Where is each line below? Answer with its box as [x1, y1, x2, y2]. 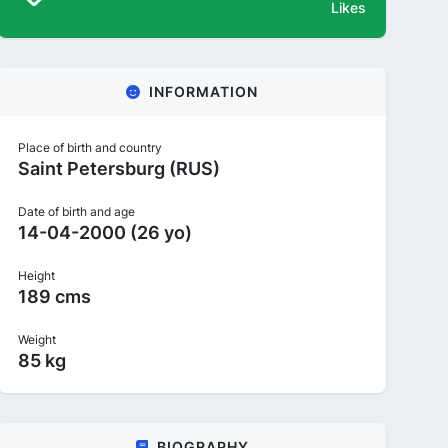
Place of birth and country [18, 140, 162, 155]
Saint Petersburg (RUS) [18, 158, 220, 179]
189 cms [18, 286, 91, 307]
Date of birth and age [18, 204, 135, 219]
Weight [18, 332, 56, 347]
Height [18, 268, 55, 283]
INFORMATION [149, 83, 258, 100]
